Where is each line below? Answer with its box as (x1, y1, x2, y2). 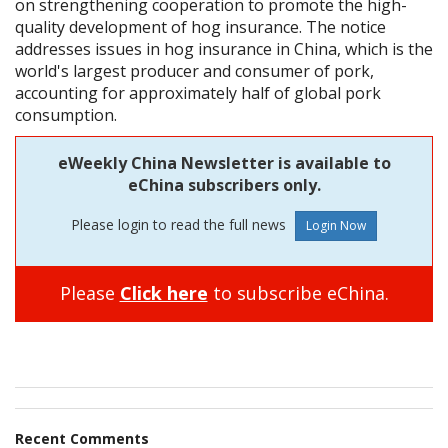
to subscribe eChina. (207, 281, 389, 306)
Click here (119, 281, 208, 306)
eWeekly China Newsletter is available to (57, 152, 391, 175)
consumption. (15, 104, 117, 127)
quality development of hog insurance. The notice (15, 16, 386, 39)
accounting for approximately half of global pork (15, 82, 381, 105)
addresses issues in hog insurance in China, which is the (15, 38, 433, 61)
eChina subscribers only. (127, 174, 321, 197)
